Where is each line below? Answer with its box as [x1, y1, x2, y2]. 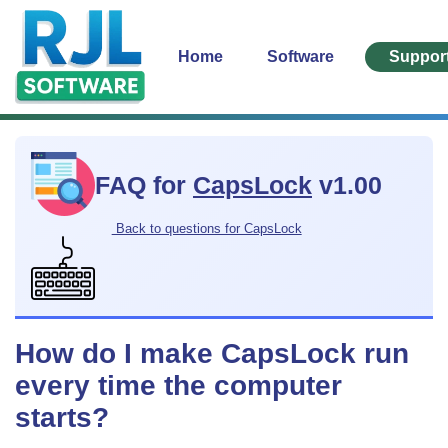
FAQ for [95, 172, 193, 200]
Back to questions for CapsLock [111, 220, 302, 236]
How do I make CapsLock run [15, 337, 409, 369]
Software [266, 47, 338, 65]
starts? [15, 401, 109, 433]
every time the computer [15, 369, 342, 401]
